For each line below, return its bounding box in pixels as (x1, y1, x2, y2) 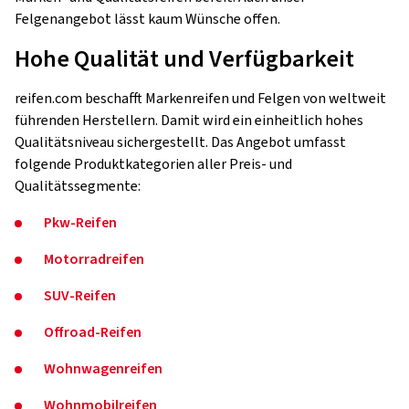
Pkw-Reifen (44, 212, 117, 233)
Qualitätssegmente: (15, 175, 141, 196)
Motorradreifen (44, 248, 144, 269)
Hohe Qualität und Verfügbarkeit (15, 41, 354, 76)
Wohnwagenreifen (44, 358, 163, 379)
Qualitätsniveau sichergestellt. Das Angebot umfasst (15, 131, 346, 152)
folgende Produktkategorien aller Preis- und (15, 153, 292, 174)
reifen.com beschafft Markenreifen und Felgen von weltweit (15, 88, 386, 109)
